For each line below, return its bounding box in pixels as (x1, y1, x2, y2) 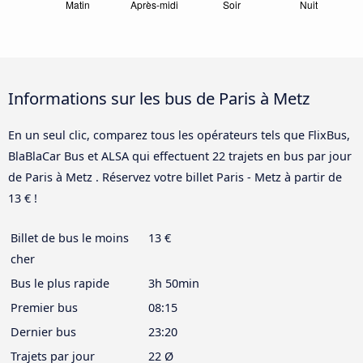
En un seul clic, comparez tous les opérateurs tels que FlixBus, (8, 126, 350, 143)
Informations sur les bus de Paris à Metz (8, 86, 310, 109)
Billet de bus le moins (11, 229, 129, 246)
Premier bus (11, 299, 78, 315)
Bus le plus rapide (11, 275, 109, 291)
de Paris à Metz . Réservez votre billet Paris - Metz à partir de (8, 169, 342, 185)
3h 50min (148, 275, 199, 291)
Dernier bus (11, 323, 76, 340)
